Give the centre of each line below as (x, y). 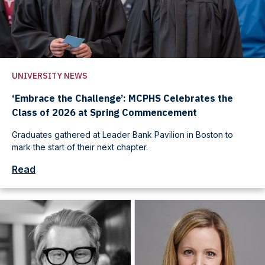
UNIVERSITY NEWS (50, 76)
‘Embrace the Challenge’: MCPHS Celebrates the (122, 98)
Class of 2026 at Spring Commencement (104, 113)
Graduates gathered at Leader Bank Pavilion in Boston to (122, 135)
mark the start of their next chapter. (80, 147)
